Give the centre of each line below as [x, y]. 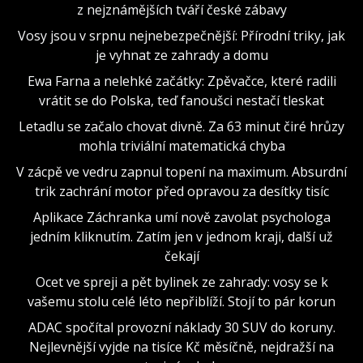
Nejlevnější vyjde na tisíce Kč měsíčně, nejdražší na [181, 346]
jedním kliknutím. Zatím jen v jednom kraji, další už [181, 236]
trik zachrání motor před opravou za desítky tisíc [181, 191]
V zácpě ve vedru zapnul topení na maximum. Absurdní [181, 171]
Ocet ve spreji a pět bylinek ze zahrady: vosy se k [181, 282]
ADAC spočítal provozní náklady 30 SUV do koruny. [181, 327]
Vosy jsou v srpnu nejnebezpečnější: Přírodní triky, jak [181, 35]
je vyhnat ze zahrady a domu [181, 55]
